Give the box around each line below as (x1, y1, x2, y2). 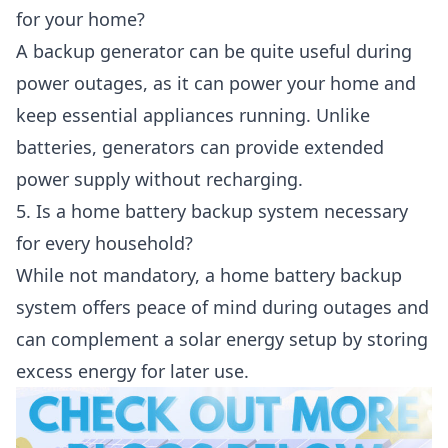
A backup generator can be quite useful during (16, 39, 412, 64)
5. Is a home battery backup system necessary (16, 199, 408, 224)
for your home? (16, 7, 145, 32)
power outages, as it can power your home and (16, 71, 416, 96)
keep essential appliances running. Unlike (16, 103, 370, 128)
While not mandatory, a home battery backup (16, 263, 402, 288)
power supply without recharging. (16, 167, 303, 192)
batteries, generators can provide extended (16, 135, 384, 160)
